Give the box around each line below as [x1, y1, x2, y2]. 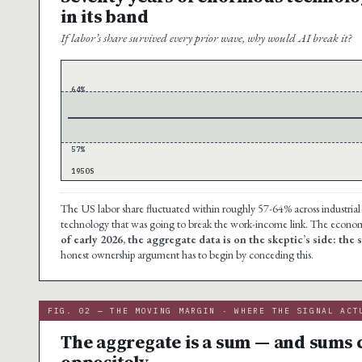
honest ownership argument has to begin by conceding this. [61, 246, 314, 262]
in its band [61, 3, 149, 28]
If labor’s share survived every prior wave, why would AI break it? [61, 29, 351, 45]
